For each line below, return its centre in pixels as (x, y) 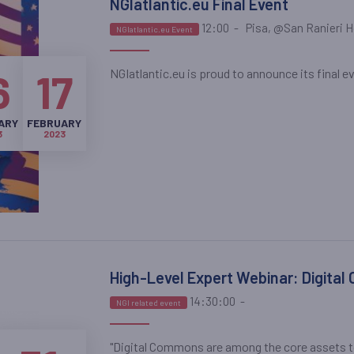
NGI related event (148, 302)
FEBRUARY (54, 123)
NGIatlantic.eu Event (154, 29)
